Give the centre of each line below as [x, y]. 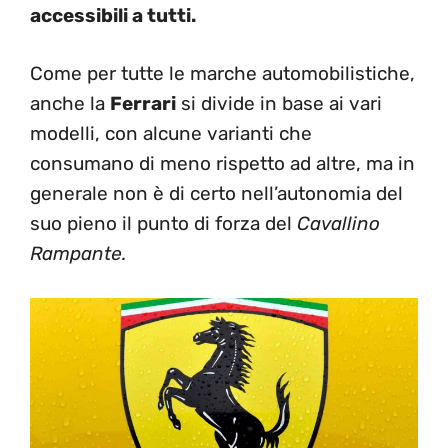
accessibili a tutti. [113, 15]
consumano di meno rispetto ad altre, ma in [222, 163]
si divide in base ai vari [279, 103]
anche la [70, 103]
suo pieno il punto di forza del [163, 223]
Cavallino [338, 223]
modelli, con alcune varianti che [171, 133]
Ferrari [143, 103]
